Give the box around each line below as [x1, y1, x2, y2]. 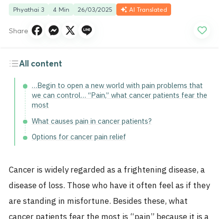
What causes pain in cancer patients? [31, 115, 152, 128]
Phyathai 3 [13, 5, 44, 13]
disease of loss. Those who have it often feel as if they [9, 178, 210, 193]
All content [19, 58, 63, 69]
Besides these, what [111, 194, 188, 208]
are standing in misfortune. [9, 194, 111, 208]
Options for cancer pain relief [31, 131, 126, 144]
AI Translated [129, 6, 167, 14]
